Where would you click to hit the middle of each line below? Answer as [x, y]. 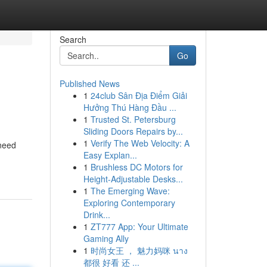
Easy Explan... [110, 155]
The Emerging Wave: [130, 191]
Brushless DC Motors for [136, 167]
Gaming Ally [106, 238]
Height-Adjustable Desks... [133, 179]
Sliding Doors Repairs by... [133, 131]
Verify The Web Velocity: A [140, 143]
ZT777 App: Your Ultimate [139, 226]
